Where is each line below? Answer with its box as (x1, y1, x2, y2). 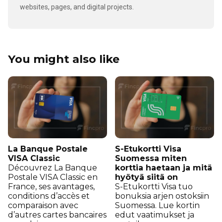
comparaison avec (8, 200, 78, 210)
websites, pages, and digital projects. (20, 2, 134, 11)
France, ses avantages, (8, 181, 95, 191)
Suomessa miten (115, 153, 187, 163)
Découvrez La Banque (8, 163, 97, 172)
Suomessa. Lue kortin (115, 200, 200, 210)
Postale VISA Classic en (8, 172, 98, 182)
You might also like (8, 52, 119, 66)
